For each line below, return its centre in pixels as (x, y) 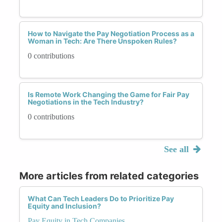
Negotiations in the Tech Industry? (86, 102)
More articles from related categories (109, 176)
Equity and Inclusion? (64, 206)
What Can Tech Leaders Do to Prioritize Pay (101, 198)
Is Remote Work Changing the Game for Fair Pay (109, 94)
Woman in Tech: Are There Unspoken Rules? (102, 41)
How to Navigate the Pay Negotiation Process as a (111, 33)
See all (177, 149)
